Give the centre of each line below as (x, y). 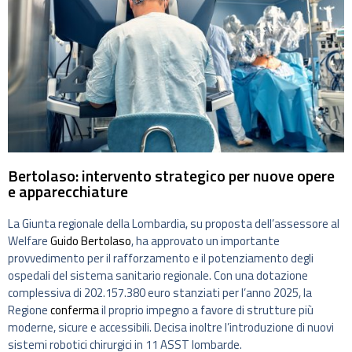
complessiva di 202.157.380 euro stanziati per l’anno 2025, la (160, 293)
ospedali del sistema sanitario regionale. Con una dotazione (158, 276)
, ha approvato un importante (205, 241)
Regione (29, 310)
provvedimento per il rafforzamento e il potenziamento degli (161, 258)
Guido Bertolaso (91, 241)
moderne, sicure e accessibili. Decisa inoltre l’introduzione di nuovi (171, 328)
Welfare (29, 241)
